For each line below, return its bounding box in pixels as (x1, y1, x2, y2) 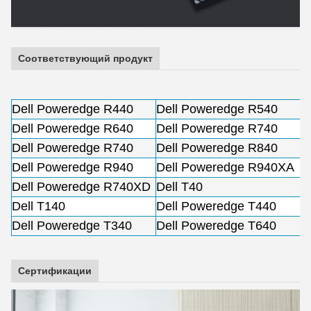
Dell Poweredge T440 (156, 199, 276, 213)
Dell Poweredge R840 (156, 140, 278, 155)
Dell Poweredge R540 (156, 101, 278, 116)
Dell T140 (12, 199, 65, 213)
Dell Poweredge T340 (12, 218, 132, 233)
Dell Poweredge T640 (156, 218, 276, 233)
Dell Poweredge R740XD (12, 179, 151, 194)
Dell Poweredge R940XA (156, 160, 294, 174)
